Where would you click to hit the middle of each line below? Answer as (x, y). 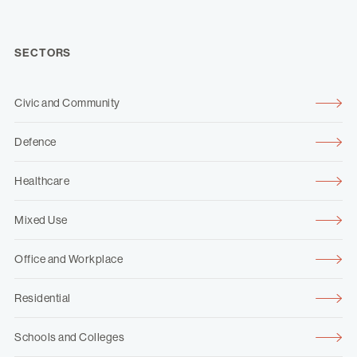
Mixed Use (41, 220)
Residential (43, 298)
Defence (35, 142)
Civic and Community (67, 103)
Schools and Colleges (69, 337)
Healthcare (42, 181)
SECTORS (43, 53)
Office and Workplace (69, 259)
